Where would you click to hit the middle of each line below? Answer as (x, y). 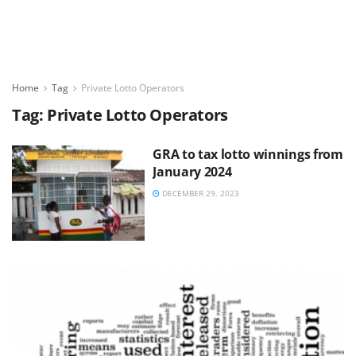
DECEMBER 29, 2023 (200, 193)
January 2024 (192, 172)
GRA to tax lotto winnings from (248, 154)
